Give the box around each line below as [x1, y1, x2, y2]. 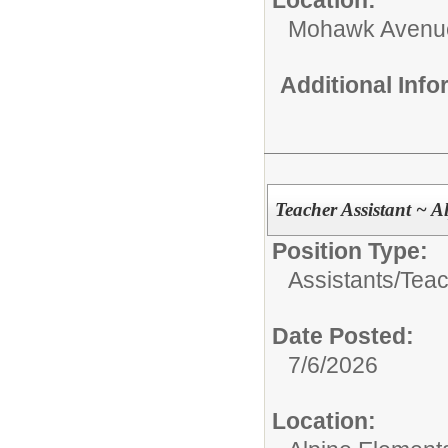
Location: [272, 408, 376, 435]
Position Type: [272, 238, 428, 265]
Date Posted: [272, 323, 414, 350]
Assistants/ [288, 267, 400, 294]
